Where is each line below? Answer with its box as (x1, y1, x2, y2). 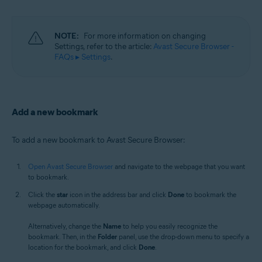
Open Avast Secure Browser (28, 161, 113, 171)
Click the (28, 189, 57, 199)
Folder (98, 232, 117, 241)
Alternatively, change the (28, 221, 103, 230)
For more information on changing (84, 30, 206, 41)
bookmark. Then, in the (28, 232, 98, 241)
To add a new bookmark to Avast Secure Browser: (12, 135, 185, 145)
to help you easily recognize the (121, 221, 218, 230)
